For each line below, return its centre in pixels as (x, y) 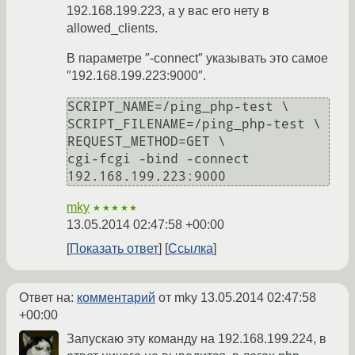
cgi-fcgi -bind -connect (158, 159)
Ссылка (191, 249)
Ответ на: (48, 298)
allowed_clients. (112, 29)
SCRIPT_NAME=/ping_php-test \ (178, 107)
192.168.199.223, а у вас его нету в (168, 11)
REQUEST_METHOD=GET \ (147, 142)
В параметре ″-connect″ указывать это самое (197, 59)
